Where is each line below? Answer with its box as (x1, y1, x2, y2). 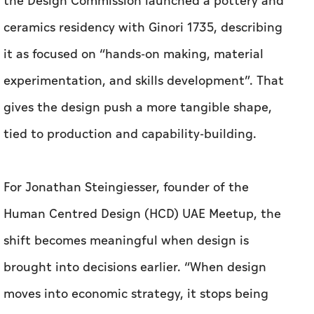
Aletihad (121, 261, 171, 281)
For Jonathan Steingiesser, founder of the (4, 75, 249, 95)
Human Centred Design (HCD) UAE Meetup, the (4, 102, 281, 121)
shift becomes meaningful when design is (4, 128, 249, 148)
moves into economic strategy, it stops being (4, 182, 268, 201)
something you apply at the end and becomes (4, 208, 274, 228)
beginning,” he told (4, 261, 121, 281)
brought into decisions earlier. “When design (4, 155, 266, 175)
